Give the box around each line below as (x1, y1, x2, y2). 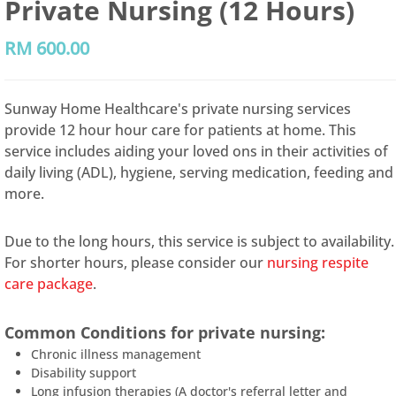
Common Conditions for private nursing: (4, 322, 331, 343)
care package (4, 274, 94, 293)
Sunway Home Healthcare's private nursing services (4, 99, 352, 118)
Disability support (31, 364, 137, 381)
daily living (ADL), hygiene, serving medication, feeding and (4, 163, 394, 182)
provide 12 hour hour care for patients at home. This (4, 120, 357, 140)
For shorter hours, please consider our (4, 253, 268, 272)
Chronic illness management (31, 346, 202, 362)
